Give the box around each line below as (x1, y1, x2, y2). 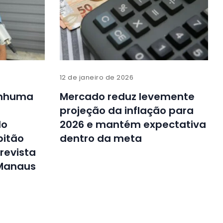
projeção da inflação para (59, 103, 194, 117)
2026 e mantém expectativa (59, 117, 206, 131)
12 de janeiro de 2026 (59, 72, 134, 82)
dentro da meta (59, 131, 142, 145)
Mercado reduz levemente (59, 89, 195, 104)
